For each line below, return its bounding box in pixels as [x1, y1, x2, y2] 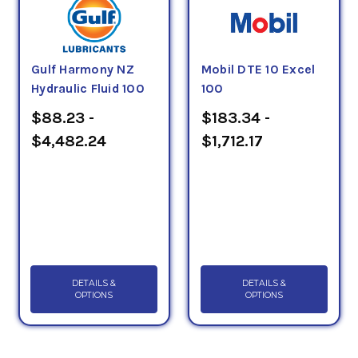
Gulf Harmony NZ [31, 62, 134, 77]
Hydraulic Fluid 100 [31, 81, 145, 96]
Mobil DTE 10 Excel [201, 62, 316, 77]
